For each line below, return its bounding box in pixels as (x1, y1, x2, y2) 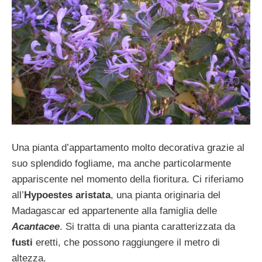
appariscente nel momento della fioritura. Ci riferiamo (12, 173, 243, 185)
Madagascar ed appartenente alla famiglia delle (12, 205, 217, 216)
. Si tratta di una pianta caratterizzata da (60, 220, 235, 232)
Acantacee (12, 220, 60, 232)
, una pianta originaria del (111, 189, 220, 201)
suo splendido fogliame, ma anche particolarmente (12, 157, 231, 169)
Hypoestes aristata (24, 189, 111, 201)
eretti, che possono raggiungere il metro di (33, 236, 220, 248)
